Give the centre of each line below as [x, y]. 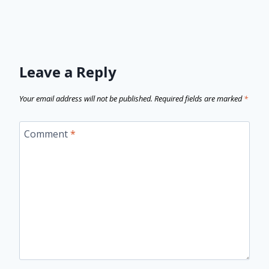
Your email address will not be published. [86, 99]
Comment [47, 134]
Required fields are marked [199, 99]
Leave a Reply [68, 72]
